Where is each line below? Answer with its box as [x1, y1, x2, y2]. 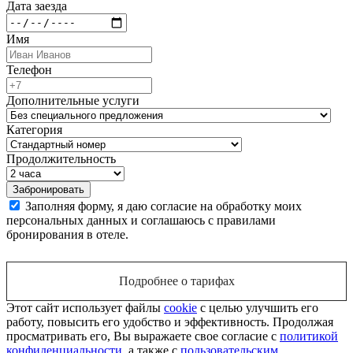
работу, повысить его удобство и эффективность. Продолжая [6, 314, 333, 329]
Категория [6, 122, 62, 136]
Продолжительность [6, 151, 116, 165]
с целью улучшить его [197, 300, 318, 314]
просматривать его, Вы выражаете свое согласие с [6, 329, 280, 343]
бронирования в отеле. [6, 227, 128, 241]
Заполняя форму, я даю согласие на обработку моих [25, 199, 302, 213]
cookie [164, 300, 197, 314]
